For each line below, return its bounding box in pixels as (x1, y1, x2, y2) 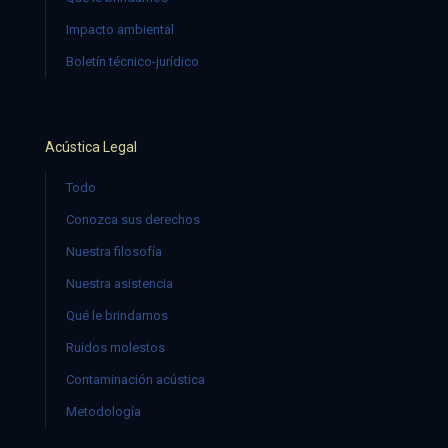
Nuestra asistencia (66, 276, 173, 291)
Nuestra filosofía (66, 244, 162, 259)
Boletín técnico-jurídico (66, 54, 199, 69)
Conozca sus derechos (66, 212, 200, 227)
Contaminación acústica (66, 372, 205, 387)
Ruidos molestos (66, 340, 165, 355)
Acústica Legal (45, 139, 137, 155)
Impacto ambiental (66, 22, 174, 37)
